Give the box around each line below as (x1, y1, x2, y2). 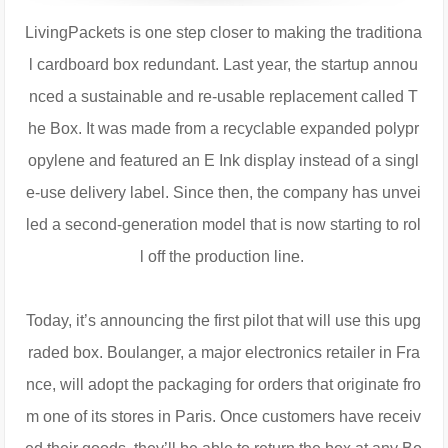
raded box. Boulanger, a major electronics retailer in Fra (27, 344, 420, 362)
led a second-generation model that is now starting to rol (26, 216, 422, 234)
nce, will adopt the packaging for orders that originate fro (26, 376, 422, 394)
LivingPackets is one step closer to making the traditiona (25, 24, 423, 42)
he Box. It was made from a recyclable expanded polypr (28, 120, 420, 138)
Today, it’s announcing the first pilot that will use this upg (26, 312, 422, 330)
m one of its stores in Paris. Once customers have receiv (26, 408, 422, 426)
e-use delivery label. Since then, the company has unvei (26, 184, 422, 202)
